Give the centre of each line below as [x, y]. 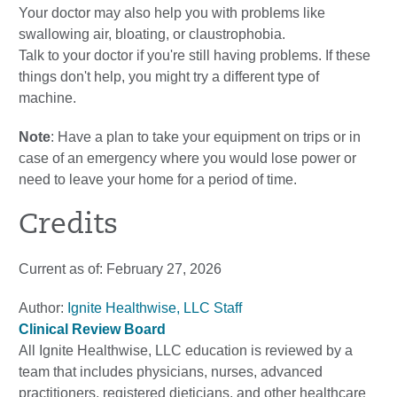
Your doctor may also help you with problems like [172, 13]
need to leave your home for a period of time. [158, 179]
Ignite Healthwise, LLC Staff [155, 308]
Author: [43, 308]
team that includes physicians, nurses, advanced [171, 372]
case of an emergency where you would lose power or [187, 158]
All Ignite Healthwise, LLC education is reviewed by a [186, 350]
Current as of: [62, 269]
